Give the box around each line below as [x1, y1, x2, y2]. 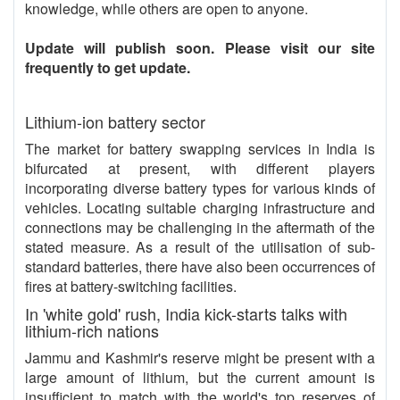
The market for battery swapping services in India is [25, 138, 375, 159]
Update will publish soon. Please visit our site [25, 37, 375, 58]
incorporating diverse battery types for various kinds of [25, 178, 375, 198]
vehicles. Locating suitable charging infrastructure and [25, 197, 375, 218]
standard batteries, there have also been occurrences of [25, 256, 375, 277]
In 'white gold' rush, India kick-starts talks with [25, 302, 347, 325]
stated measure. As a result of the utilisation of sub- [25, 237, 375, 257]
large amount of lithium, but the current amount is [25, 367, 375, 387]
